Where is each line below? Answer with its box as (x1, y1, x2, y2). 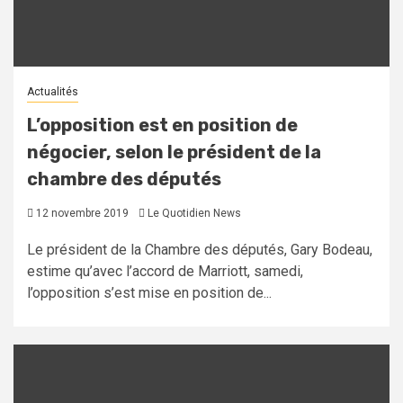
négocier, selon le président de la (27, 141, 321, 164)
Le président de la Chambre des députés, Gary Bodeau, (27, 241, 372, 259)
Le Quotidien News (148, 207, 241, 220)
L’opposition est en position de (27, 114, 298, 137)
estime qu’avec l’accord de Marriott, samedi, (27, 263, 303, 281)
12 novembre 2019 (33, 207, 129, 220)
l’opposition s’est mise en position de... (27, 284, 272, 302)
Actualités (27, 85, 78, 99)
